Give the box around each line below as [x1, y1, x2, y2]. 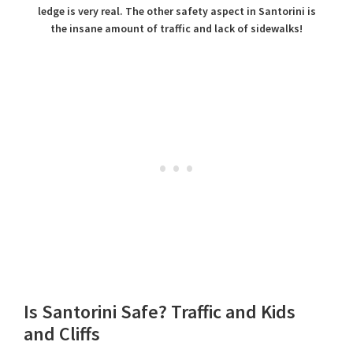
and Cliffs [24, 321, 100, 347]
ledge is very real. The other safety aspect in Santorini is [37, 4, 316, 19]
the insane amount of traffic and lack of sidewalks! [50, 21, 303, 36]
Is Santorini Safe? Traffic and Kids [24, 299, 295, 325]
